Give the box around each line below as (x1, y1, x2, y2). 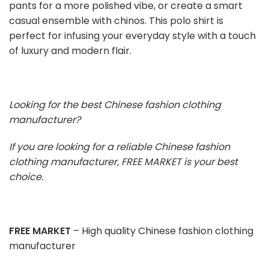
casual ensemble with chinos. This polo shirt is (9, 14, 223, 28)
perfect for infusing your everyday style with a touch (9, 29, 256, 43)
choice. (9, 170, 43, 184)
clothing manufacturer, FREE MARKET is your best (9, 155, 238, 169)
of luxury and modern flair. (9, 44, 131, 58)
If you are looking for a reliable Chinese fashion (9, 140, 230, 154)
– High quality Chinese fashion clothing (71, 224, 253, 238)
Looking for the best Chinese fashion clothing (9, 98, 221, 112)
